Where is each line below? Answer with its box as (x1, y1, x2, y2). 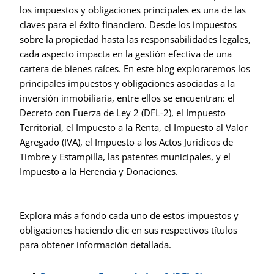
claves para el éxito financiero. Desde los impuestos (20, 18, 237, 31)
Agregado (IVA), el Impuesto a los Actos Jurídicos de (20, 136, 234, 149)
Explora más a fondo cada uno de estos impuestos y (20, 209, 239, 222)
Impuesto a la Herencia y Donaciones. (20, 165, 179, 178)
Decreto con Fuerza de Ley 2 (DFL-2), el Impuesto (20, 106, 226, 119)
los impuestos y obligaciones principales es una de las (20, 4, 246, 17)
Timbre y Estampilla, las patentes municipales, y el (20, 150, 231, 163)
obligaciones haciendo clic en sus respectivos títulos (20, 224, 238, 237)
